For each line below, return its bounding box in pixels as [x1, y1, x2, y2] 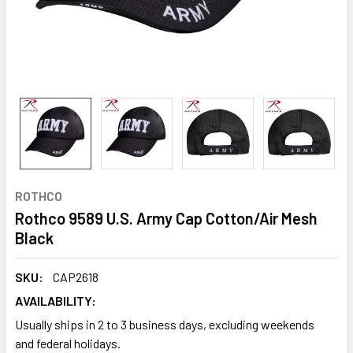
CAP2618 [53, 269, 98, 284]
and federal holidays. [15, 336, 121, 351]
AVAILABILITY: [15, 293, 96, 308]
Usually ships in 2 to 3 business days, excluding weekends [15, 317, 314, 332]
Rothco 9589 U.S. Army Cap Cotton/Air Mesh [15, 209, 318, 228]
